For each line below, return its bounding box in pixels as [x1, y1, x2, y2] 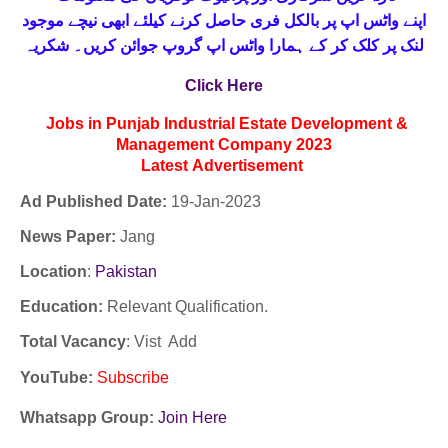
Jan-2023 [194, 193, 261, 210]
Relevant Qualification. [107, 298, 268, 315]
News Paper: [20, 228, 116, 245]
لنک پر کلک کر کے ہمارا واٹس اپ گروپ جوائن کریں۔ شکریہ [24, 34, 424, 56]
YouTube [20, 369, 88, 386]
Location [20, 263, 87, 280]
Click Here [185, 77, 263, 94]
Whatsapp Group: [20, 409, 158, 426]
